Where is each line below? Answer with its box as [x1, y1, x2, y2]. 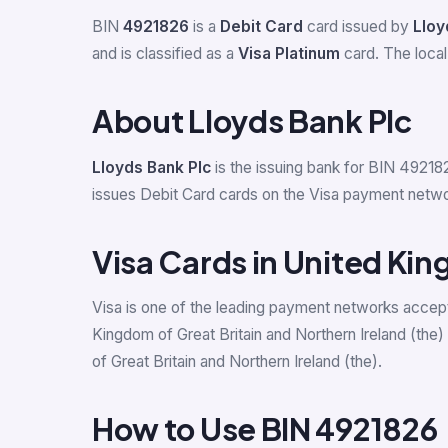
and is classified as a [92, 44, 238, 64]
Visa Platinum [238, 44, 340, 64]
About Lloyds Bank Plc [92, 101, 412, 141]
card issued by [303, 17, 413, 37]
